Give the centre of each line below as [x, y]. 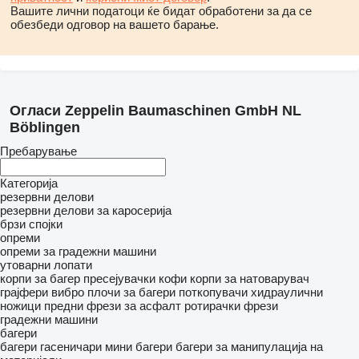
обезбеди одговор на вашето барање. [115, 24]
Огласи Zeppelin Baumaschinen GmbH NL [155, 111]
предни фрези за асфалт [113, 306]
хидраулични [287, 292]
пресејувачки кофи [135, 278]
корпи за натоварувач [250, 278]
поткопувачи [213, 292]
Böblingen [45, 127]
